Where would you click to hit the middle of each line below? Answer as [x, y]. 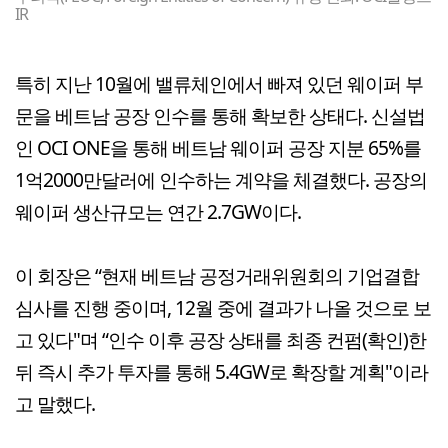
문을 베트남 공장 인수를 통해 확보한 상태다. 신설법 [220, 116]
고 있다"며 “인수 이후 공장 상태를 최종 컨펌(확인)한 [220, 340]
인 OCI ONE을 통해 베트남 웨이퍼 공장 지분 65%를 [218, 148]
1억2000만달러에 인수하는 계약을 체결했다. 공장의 [221, 180]
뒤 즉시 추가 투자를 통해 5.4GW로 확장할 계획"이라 [221, 372]
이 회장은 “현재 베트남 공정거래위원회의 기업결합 [217, 276]
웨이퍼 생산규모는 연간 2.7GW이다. [158, 212]
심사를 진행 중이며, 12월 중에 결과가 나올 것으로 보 [223, 308]
